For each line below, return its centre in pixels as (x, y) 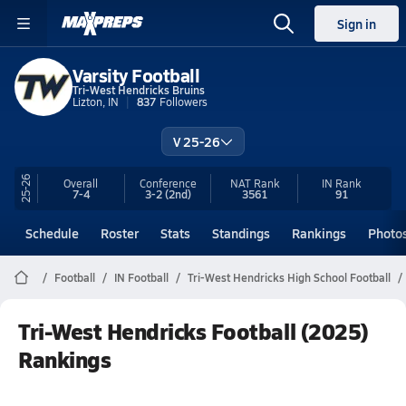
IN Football (141, 277)
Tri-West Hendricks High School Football (289, 277)
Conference (168, 183)
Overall (81, 183)
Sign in (357, 24)
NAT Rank (254, 183)
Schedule (52, 233)
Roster (120, 233)
